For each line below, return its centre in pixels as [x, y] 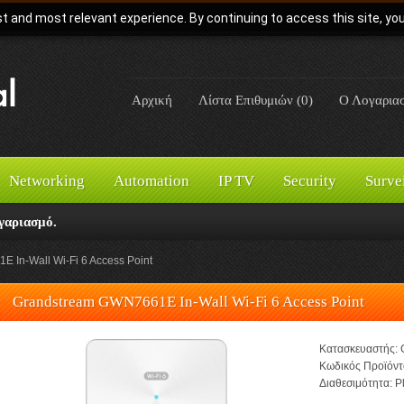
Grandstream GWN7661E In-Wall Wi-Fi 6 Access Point [188, 302]
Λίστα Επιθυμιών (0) [255, 100]
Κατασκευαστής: [358, 349]
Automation [151, 181]
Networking [47, 181]
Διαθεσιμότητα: [356, 383]
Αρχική [151, 100]
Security [310, 181]
